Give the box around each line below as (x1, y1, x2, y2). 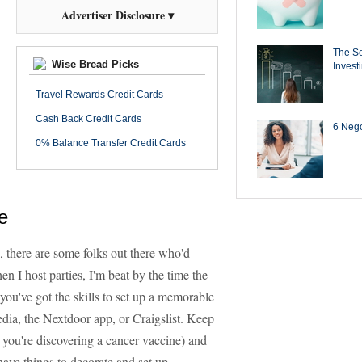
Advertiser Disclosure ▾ (61, 6, 174, 23)
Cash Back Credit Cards (36, 113, 141, 124)
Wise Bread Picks (48, 58, 139, 70)
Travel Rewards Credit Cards (36, 89, 163, 100)
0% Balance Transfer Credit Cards (36, 137, 186, 149)
